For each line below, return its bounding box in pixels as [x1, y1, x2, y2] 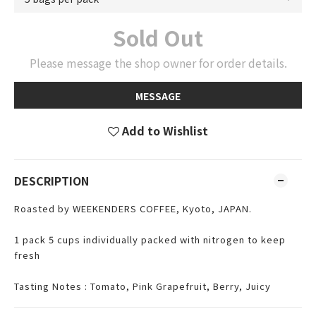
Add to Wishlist [122, 122, 208, 139]
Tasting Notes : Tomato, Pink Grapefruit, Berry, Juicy [14, 279, 271, 293]
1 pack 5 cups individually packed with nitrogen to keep [14, 233, 286, 246]
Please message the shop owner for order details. [29, 54, 287, 71]
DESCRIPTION [14, 172, 89, 189]
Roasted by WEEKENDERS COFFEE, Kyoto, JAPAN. [14, 202, 255, 215]
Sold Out [113, 22, 203, 53]
